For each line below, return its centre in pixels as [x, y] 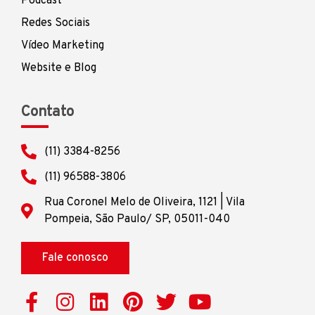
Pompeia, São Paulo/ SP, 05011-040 [137, 220]
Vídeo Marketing [63, 46]
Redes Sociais [56, 24]
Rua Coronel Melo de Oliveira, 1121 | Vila [144, 203]
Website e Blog [59, 69]
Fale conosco [75, 258]
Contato [47, 112]
